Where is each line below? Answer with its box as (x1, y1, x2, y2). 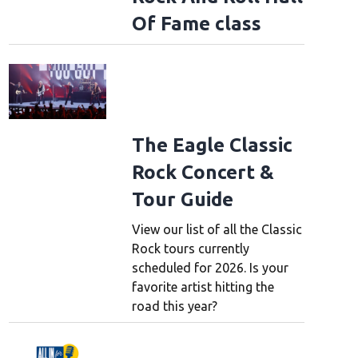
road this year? (131, 298, 217, 313)
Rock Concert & (131, 161, 274, 183)
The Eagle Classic (131, 133, 292, 156)
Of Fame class (131, 13, 261, 35)
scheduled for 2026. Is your (131, 260, 288, 275)
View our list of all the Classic (131, 221, 302, 237)
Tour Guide (131, 188, 233, 210)
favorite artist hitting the (131, 279, 274, 294)
